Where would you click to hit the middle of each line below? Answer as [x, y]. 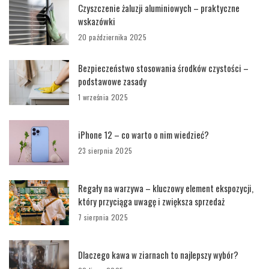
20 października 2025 [112, 37]
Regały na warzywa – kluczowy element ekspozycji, [166, 188]
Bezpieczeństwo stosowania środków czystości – [163, 68]
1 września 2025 [103, 97]
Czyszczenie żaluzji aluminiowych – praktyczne [159, 8]
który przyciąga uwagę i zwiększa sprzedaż [151, 201]
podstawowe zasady [112, 81]
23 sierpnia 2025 [105, 150]
